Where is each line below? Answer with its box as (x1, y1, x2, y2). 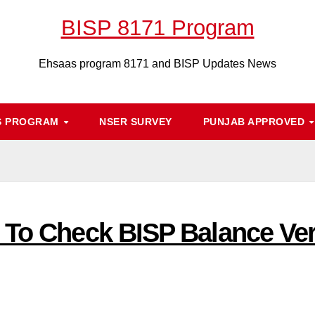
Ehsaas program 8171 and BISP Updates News (39, 58, 276, 70)
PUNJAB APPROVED (202, 116, 308, 127)
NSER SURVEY (99, 116, 172, 127)
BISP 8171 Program (60, 15, 255, 40)
